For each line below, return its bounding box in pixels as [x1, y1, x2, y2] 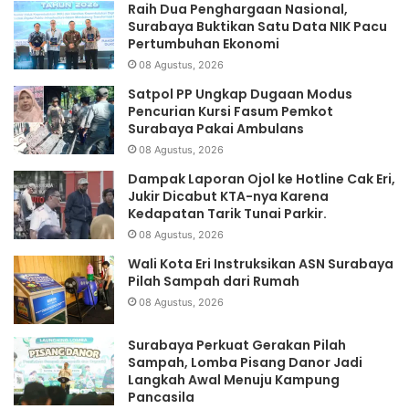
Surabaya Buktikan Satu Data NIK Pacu [128, 17, 387, 37]
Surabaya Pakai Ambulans [128, 120, 304, 139]
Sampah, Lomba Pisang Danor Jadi [128, 353, 362, 372]
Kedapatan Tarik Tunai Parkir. [128, 204, 330, 224]
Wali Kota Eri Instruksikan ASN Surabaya [128, 255, 393, 274]
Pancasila [128, 388, 194, 407]
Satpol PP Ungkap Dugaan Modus [128, 85, 352, 104]
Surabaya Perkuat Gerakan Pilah [128, 336, 346, 355]
